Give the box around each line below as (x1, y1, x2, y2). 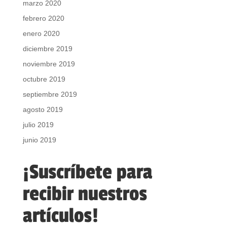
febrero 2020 (22, 14, 64, 22)
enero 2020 (22, 29, 60, 37)
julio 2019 (22, 120, 54, 129)
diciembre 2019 (22, 44, 72, 53)
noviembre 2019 (22, 59, 75, 68)
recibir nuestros (22, 181, 147, 206)
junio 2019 (22, 135, 56, 144)
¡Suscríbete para (22, 160, 153, 184)
